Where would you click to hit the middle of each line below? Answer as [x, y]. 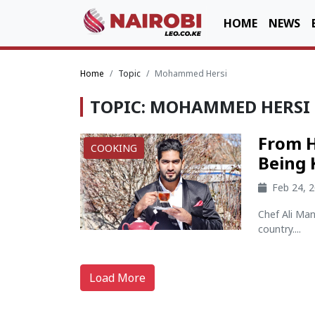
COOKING [114, 148]
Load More [117, 278]
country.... [280, 229]
